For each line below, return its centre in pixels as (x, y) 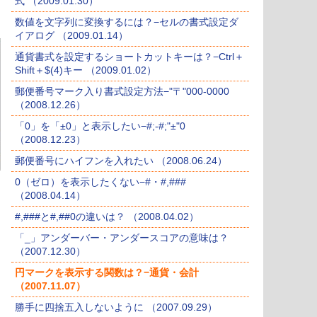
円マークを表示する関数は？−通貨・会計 (107, 273)
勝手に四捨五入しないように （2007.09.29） (116, 307)
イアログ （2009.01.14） (71, 36)
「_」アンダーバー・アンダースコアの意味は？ (122, 238)
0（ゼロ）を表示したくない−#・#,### (100, 182)
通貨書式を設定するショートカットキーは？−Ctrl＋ (129, 57)
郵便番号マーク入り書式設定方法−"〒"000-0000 (122, 92)
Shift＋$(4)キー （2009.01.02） (86, 70)
